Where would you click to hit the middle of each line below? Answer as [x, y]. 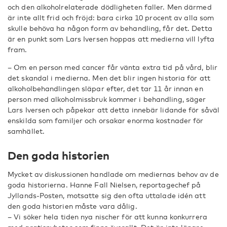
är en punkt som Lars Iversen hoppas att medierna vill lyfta [111, 39]
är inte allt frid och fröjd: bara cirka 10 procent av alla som [111, 17]
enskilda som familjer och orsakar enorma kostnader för [106, 120]
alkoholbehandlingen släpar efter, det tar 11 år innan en [105, 88]
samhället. [26, 131]
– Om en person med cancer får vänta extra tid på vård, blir [112, 67]
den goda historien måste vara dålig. [72, 206]
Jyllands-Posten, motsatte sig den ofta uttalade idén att [107, 195]
